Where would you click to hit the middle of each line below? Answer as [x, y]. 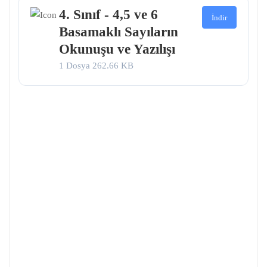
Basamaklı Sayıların [118, 32]
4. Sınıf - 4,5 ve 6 [108, 15]
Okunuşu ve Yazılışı [117, 49]
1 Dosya [75, 66]
